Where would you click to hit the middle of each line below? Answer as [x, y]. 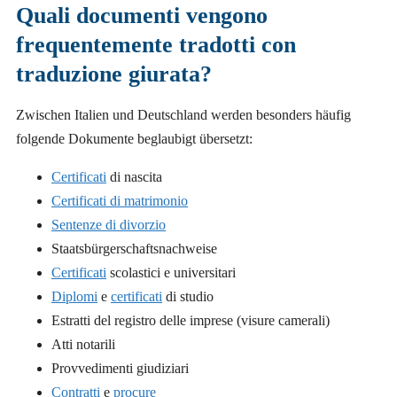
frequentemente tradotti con [156, 45]
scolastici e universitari [171, 273]
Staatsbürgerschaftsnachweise [134, 249]
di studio [188, 297]
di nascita [134, 177]
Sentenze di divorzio [109, 225]
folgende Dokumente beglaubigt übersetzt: [134, 139]
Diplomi [74, 297]
